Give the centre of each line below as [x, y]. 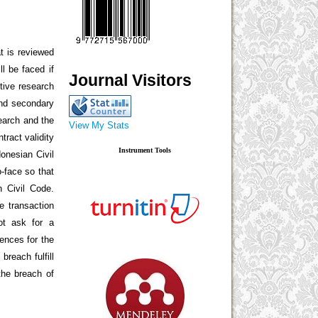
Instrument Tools [145, 150]
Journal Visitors [130, 80]
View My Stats [99, 125]
